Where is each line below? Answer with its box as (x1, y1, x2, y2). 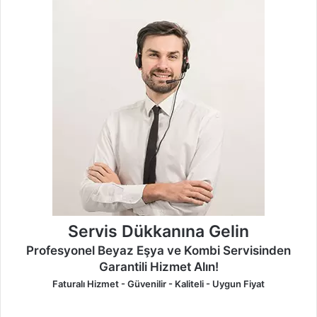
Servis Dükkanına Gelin (68, 221, 249, 242)
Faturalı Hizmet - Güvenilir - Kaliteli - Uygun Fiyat (52, 278, 265, 290)
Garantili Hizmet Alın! (98, 260, 219, 275)
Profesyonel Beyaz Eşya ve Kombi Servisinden (26, 243, 291, 258)
